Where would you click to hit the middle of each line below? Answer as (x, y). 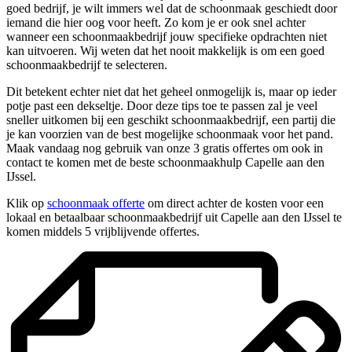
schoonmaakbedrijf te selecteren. (87, 65)
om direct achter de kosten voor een (234, 203)
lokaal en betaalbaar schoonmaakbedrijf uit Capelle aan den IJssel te (174, 218)
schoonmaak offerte (96, 203)
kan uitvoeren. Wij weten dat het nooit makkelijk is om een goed (165, 51)
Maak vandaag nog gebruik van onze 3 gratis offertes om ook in (165, 148)
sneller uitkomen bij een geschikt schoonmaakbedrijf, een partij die (171, 120)
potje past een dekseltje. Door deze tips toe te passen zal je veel (162, 106)
